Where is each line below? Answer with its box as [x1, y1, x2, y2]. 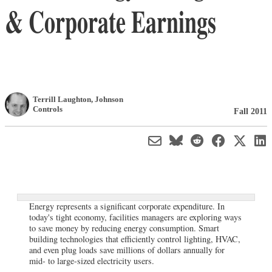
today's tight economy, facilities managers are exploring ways [29, 211, 242, 223]
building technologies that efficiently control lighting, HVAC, [29, 233, 240, 245]
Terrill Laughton [33, 94, 91, 104]
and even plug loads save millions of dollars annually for [29, 243, 225, 256]
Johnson [95, 94, 123, 104]
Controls [33, 104, 63, 114]
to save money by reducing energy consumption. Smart [29, 222, 219, 234]
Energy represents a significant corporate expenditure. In [29, 200, 225, 212]
